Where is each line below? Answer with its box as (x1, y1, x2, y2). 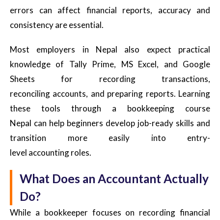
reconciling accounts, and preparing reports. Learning (10, 88, 210, 99)
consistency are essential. (10, 19, 104, 30)
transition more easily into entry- (10, 132, 210, 143)
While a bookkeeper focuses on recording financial (10, 207, 210, 218)
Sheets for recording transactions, (10, 73, 210, 84)
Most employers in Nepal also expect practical (10, 44, 210, 55)
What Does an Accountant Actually (20, 171, 209, 186)
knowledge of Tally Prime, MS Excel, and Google (10, 58, 210, 69)
